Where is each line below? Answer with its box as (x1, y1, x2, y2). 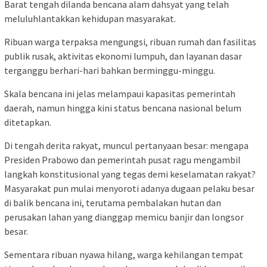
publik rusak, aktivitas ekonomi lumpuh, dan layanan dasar (4, 49, 242, 62)
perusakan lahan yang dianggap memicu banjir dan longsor (4, 210, 244, 223)
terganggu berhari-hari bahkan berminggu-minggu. (4, 64, 215, 76)
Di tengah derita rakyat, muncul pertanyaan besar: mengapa (4, 139, 249, 151)
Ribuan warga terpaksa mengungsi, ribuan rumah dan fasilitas (4, 35, 256, 48)
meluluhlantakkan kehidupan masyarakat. (4, 12, 176, 24)
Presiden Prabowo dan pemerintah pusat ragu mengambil (4, 153, 241, 166)
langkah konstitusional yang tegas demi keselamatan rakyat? (4, 167, 256, 180)
